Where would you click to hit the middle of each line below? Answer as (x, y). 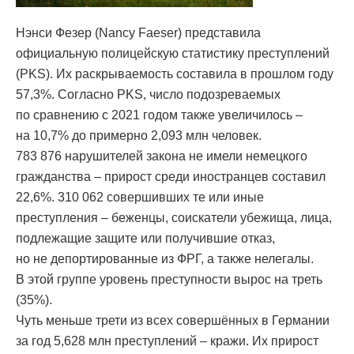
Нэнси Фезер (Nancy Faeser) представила (138, 33)
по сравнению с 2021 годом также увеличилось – (159, 115)
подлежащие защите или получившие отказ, (145, 239)
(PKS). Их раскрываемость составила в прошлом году (175, 74)
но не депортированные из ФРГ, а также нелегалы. (165, 259)
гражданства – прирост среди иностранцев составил (171, 177)
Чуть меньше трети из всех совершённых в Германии (173, 321)
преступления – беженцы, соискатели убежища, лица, (174, 218)
